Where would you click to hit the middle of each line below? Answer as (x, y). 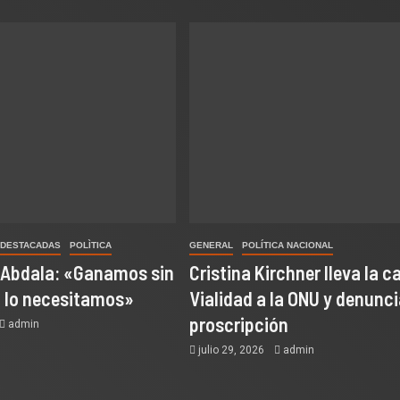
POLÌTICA (91, 245)
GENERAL (211, 245)
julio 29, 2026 (231, 350)
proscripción (238, 324)
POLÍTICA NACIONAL (287, 245)
